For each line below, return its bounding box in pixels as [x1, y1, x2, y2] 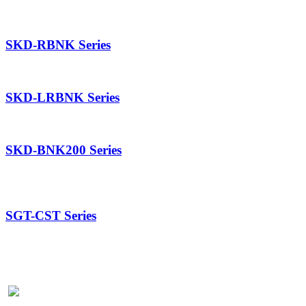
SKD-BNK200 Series [5, 143, 122, 158]
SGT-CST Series [5, 208, 96, 223]
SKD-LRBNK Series [5, 90, 120, 105]
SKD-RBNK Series [5, 37, 111, 52]
